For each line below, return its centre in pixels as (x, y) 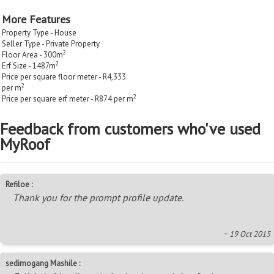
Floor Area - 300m (32, 54)
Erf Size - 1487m (29, 65)
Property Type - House (39, 32)
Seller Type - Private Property (51, 43)
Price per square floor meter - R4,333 (64, 76)
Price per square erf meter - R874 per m (68, 98)
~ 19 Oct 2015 (247, 234)
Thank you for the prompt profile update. (98, 197)
